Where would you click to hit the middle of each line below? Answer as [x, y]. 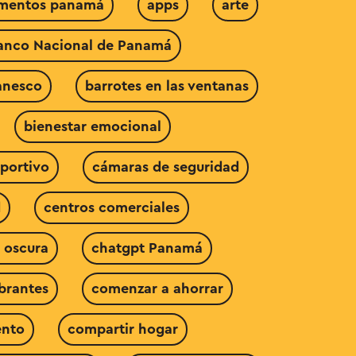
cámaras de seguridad [165, 167]
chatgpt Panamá [147, 248]
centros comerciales [112, 207]
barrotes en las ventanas [166, 86]
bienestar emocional [93, 126]
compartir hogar [123, 329]
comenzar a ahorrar [157, 288]
